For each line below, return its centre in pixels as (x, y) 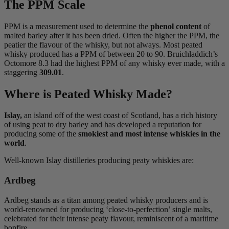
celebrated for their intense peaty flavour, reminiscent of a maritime (111, 218)
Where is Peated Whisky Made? (88, 94)
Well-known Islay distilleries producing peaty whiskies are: (99, 161)
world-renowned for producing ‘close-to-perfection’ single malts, (108, 209)
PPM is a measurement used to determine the (77, 26)
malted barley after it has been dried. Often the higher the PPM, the (112, 35)
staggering (22, 72)
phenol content (176, 26)
